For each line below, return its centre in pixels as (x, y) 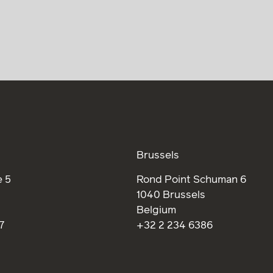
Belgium (156, 210)
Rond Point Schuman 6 (191, 180)
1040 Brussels (171, 195)
